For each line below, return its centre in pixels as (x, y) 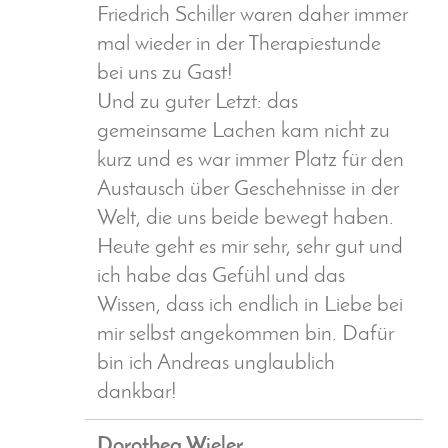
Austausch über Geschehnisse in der (248, 190)
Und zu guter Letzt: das (197, 103)
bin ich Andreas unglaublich (216, 364)
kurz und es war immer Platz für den (250, 161)
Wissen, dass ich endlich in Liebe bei (250, 306)
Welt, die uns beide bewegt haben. (245, 219)
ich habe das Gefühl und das (221, 277)
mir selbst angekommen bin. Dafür (245, 335)
